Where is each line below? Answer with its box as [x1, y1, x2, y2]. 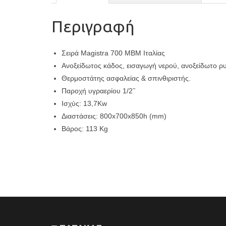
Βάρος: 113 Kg [62, 124, 108, 133]
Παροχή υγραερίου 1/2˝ [62, 86, 135, 95]
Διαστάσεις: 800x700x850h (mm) [62, 111, 166, 120]
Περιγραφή [51, 17, 134, 36]
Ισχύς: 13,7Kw [62, 99, 107, 107]
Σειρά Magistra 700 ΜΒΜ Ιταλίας [62, 48, 165, 57]
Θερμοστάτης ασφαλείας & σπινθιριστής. [62, 74, 191, 82]
